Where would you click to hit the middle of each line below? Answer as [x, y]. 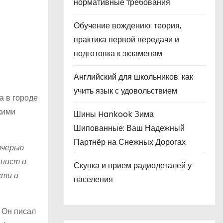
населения [93, 179]
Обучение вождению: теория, [127, 26]
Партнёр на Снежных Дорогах [130, 142]
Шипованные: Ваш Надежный [129, 128]
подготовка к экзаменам [118, 54]
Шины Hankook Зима [114, 114]
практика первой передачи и [126, 40]
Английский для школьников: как [133, 77]
